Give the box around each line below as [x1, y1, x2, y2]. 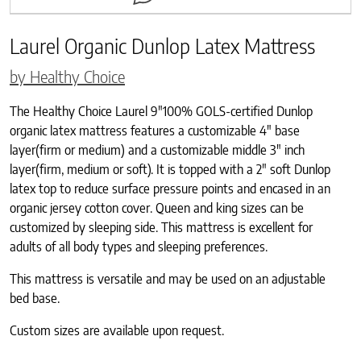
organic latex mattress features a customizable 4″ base [10, 122, 300, 139]
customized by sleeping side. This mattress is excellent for [10, 218, 313, 235]
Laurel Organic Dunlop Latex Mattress [10, 32, 315, 59]
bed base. [10, 289, 60, 306]
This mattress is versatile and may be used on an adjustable [10, 270, 326, 287]
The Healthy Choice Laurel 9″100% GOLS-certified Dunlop [10, 102, 313, 119]
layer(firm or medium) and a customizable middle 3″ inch [10, 141, 305, 158]
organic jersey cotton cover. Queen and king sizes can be [10, 199, 304, 216]
